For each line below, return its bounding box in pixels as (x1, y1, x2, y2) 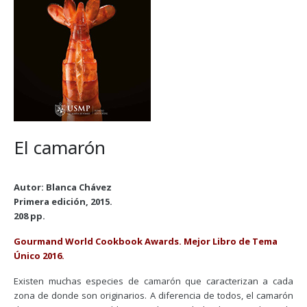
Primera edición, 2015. (14, 195, 112, 208)
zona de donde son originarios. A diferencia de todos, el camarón (14, 289, 293, 302)
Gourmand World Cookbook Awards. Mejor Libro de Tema (14, 235, 278, 247)
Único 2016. (14, 249, 64, 262)
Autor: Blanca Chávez (14, 181, 112, 193)
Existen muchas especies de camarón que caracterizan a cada (14, 275, 293, 287)
